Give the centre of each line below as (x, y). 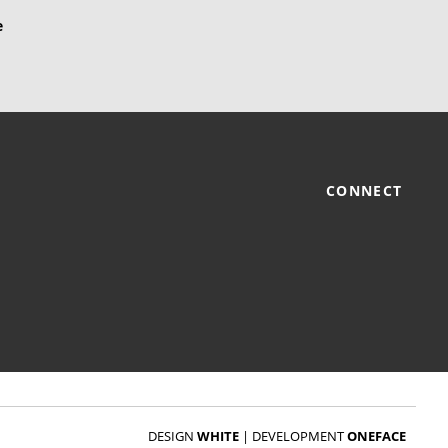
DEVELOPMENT (299, 435)
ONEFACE (376, 435)
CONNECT (366, 190)
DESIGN (172, 435)
